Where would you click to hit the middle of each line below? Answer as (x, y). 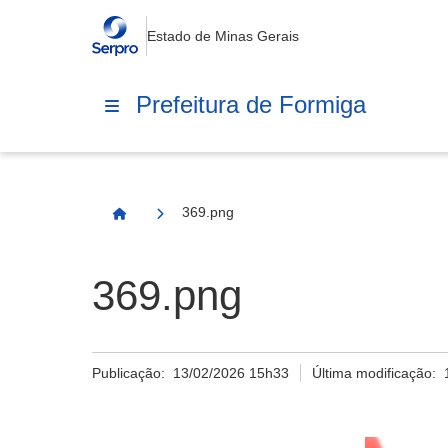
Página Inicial (164, 222)
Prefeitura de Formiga (251, 104)
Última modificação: (378, 373)
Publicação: (132, 373)
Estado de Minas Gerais (222, 36)
